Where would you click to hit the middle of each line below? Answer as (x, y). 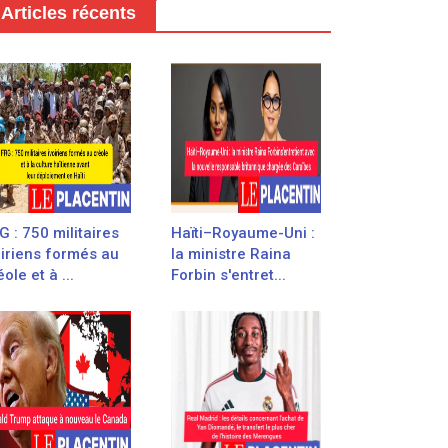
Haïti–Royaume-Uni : (243, 233)
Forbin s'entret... (228, 275)
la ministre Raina (231, 254)
